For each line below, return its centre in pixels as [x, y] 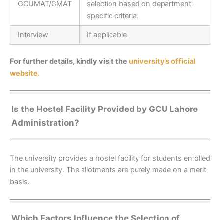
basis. [21, 182]
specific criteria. [112, 16]
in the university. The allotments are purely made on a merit [108, 170]
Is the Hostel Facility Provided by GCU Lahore [105, 109]
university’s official [162, 62]
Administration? [45, 123]
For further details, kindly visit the [69, 62]
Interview [33, 35]
